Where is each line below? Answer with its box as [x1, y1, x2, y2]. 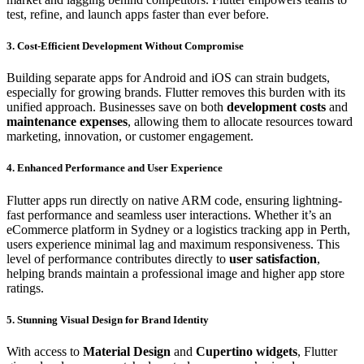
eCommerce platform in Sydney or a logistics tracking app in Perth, [6, 222, 350, 236]
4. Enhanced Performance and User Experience [6, 162, 223, 175]
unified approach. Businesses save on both [6, 100, 227, 115]
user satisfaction [229, 251, 317, 266]
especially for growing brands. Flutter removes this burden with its [6, 85, 345, 100]
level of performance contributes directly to [6, 251, 229, 266]
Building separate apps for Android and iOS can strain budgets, [6, 71, 330, 85]
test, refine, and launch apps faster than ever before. [6, 6, 269, 21]
